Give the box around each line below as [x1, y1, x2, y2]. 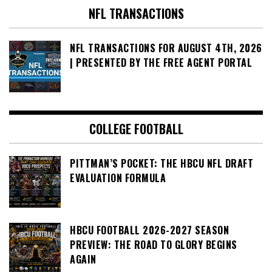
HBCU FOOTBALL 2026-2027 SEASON [70, 223, 229, 238]
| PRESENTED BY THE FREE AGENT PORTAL [70, 55, 252, 70]
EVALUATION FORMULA [70, 171, 166, 186]
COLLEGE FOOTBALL [89, 120, 183, 138]
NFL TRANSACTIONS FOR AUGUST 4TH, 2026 [70, 41, 262, 56]
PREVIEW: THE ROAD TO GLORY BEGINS [70, 237, 237, 253]
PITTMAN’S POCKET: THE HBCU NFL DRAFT [70, 156, 253, 171]
